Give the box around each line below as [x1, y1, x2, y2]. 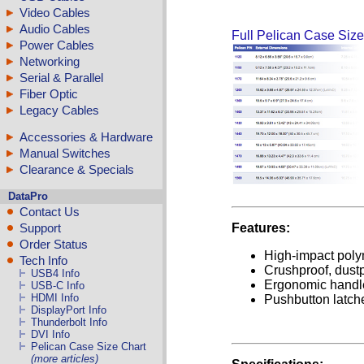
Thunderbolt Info [31, 316, 108, 329]
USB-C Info [31, 279, 85, 292]
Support [19, 221, 61, 236]
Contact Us [19, 205, 80, 219]
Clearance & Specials [19, 162, 134, 176]
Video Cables [19, 5, 90, 19]
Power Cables [19, 37, 94, 52]
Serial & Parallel [19, 70, 103, 84]
